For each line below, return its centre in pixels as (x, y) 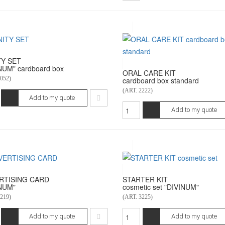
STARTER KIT (145, 179)
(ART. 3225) (137, 197)
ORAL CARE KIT (149, 73)
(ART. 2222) (137, 90)
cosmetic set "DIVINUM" (160, 187)
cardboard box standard (160, 80)
